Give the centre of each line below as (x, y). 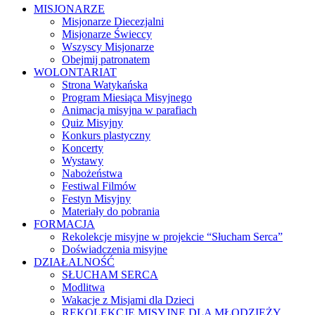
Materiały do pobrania (111, 211)
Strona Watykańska (105, 84)
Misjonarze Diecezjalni (113, 21)
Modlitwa (83, 287)
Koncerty (83, 148)
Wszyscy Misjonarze (108, 46)
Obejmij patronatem (106, 59)
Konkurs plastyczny (106, 135)
